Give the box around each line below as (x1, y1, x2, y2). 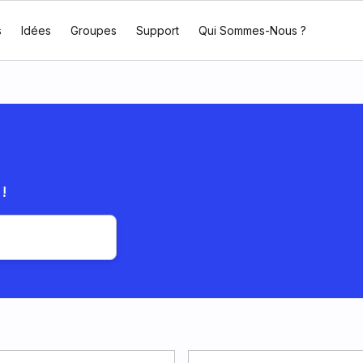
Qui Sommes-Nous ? (198, 23, 306, 37)
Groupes (70, 23, 117, 37)
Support (135, 23, 179, 37)
